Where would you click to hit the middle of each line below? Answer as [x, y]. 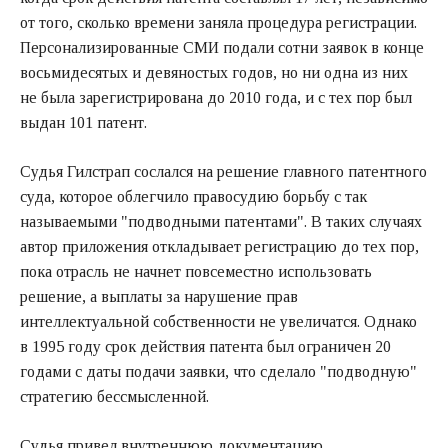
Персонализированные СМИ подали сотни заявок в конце [222, 47]
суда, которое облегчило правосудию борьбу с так [193, 196]
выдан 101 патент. [83, 122]
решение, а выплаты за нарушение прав [159, 296]
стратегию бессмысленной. [114, 396]
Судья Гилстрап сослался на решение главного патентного [223, 171]
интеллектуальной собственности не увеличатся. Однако [218, 321]
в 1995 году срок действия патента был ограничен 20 [205, 346]
